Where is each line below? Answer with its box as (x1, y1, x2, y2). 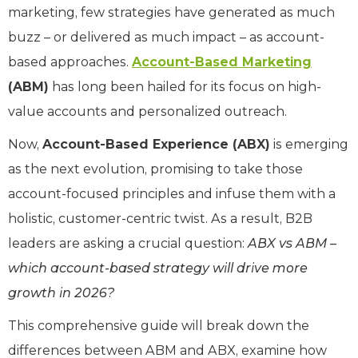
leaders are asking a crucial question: (8, 235, 248, 251)
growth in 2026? (8, 284, 115, 300)
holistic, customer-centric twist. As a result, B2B (8, 210, 312, 226)
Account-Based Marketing (132, 54, 312, 70)
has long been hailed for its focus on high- (49, 78, 321, 94)
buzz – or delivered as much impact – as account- (8, 29, 324, 45)
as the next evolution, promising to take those (8, 161, 303, 177)
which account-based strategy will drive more (8, 260, 308, 276)
